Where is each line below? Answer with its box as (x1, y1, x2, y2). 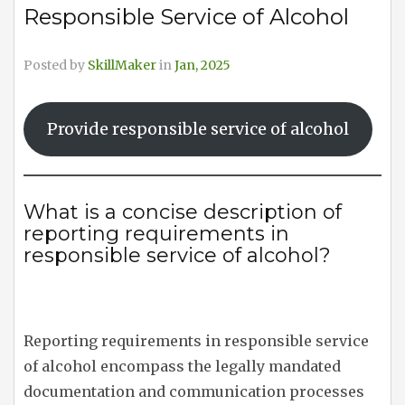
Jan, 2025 (174, 57, 231, 74)
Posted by (24, 57, 88, 74)
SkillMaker (88, 57, 156, 74)
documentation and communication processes (24, 382, 364, 401)
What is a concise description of (24, 200, 342, 225)
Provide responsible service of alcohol (46, 118, 349, 140)
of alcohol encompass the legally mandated (24, 357, 341, 376)
